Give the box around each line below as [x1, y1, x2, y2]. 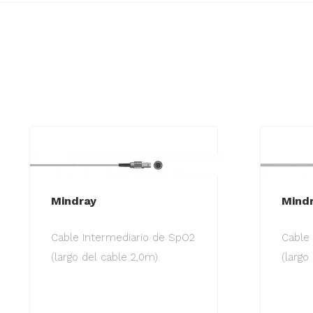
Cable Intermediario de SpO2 [51, 231, 195, 245]
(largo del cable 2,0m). [51, 251, 160, 264]
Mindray [51, 194, 96, 208]
